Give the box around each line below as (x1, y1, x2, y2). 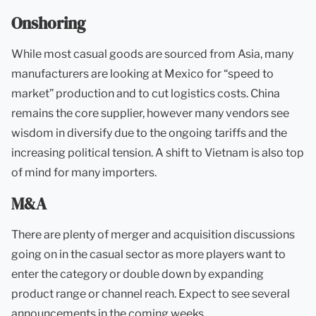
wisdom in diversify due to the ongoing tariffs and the (11, 126, 287, 140)
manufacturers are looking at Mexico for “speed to (11, 67, 274, 80)
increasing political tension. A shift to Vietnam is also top (11, 146, 304, 159)
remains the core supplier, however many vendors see (11, 107, 289, 120)
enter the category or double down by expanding (11, 267, 264, 281)
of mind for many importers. (11, 166, 157, 179)
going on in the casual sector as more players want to (11, 248, 286, 261)
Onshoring (11, 12, 85, 35)
